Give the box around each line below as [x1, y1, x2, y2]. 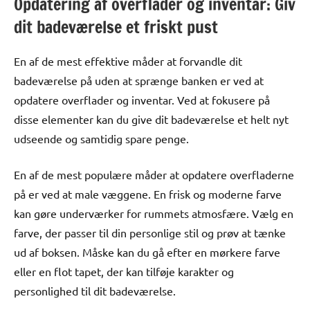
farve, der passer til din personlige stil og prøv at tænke [14, 225, 286, 239]
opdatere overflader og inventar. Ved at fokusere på [14, 92, 270, 107]
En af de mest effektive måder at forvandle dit [14, 53, 242, 68]
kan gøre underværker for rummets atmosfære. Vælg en [14, 206, 293, 220]
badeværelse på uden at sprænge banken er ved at [14, 73, 264, 87]
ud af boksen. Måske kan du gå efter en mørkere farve [14, 244, 280, 259]
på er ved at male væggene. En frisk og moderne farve [14, 186, 282, 201]
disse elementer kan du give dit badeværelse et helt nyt [14, 111, 289, 126]
